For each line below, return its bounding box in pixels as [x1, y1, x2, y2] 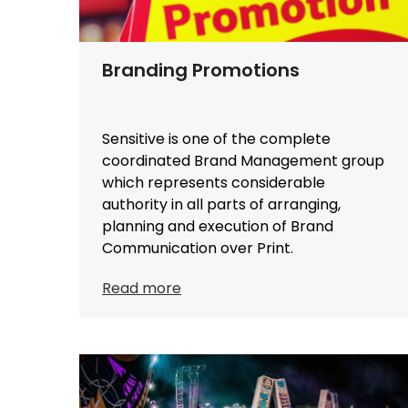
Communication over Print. [102, 238, 293, 260]
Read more [102, 278, 181, 300]
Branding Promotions [102, 57, 300, 84]
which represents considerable [102, 172, 325, 194]
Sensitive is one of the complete [102, 128, 331, 150]
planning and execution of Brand [102, 216, 333, 238]
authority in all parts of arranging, [102, 194, 341, 216]
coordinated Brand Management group [102, 150, 384, 172]
